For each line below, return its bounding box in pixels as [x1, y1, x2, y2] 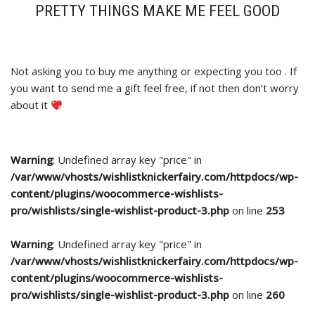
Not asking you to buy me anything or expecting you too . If [11, 64, 297, 78]
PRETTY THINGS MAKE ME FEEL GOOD [35, 1, 280, 20]
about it [11, 98, 51, 112]
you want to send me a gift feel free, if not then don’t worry [11, 81, 299, 95]
